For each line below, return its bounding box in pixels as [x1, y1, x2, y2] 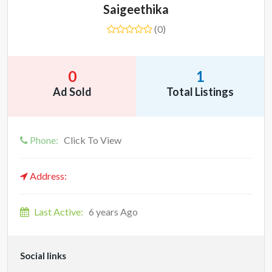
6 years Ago [87, 206, 138, 217]
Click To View [64, 134, 121, 146]
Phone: [28, 134, 60, 146]
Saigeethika [103, 2, 169, 16]
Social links [20, 250, 66, 261]
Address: [28, 170, 67, 182]
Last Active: [34, 206, 83, 217]
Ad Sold [52, 85, 92, 98]
